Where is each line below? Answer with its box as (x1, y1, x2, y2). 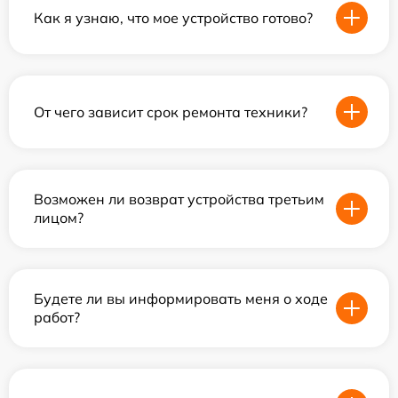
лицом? (34, 209, 84, 227)
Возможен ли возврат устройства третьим (34, 190, 324, 208)
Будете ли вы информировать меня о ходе (34, 290, 328, 307)
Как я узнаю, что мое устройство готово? (34, 8, 313, 27)
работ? (34, 308, 80, 326)
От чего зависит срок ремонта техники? (34, 102, 307, 121)
